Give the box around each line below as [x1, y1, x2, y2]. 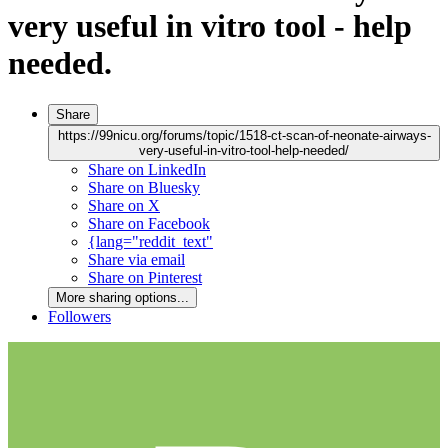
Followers [48, 307, 111, 325]
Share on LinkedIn [88, 160, 206, 178]
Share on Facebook [88, 214, 210, 232]
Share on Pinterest [88, 268, 202, 286]
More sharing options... [56, 289, 189, 305]
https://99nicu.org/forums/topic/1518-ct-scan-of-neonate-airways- [57, 127, 431, 143]
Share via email [88, 250, 185, 268]
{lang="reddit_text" [88, 232, 213, 250]
